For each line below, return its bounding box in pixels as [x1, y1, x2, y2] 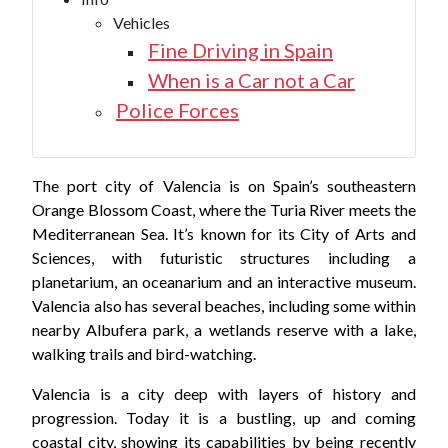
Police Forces [116, 98, 239, 123]
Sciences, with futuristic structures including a [32, 248, 416, 268]
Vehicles [113, 13, 170, 33]
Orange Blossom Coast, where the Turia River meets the [32, 200, 416, 220]
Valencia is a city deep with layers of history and [32, 384, 416, 404]
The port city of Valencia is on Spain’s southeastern [32, 176, 416, 196]
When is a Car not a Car [148, 68, 355, 93]
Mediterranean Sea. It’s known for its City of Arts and [32, 224, 416, 244]
